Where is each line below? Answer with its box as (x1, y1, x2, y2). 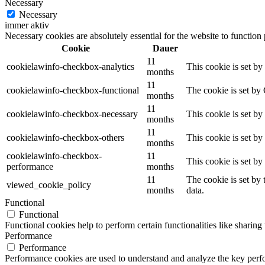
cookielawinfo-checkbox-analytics (7, 61, 134, 72)
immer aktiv (5, 20, 49, 30)
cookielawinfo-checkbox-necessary (7, 108, 138, 119)
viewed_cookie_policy (7, 179, 91, 190)
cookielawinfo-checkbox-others (7, 132, 124, 143)
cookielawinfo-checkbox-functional (7, 85, 139, 95)
